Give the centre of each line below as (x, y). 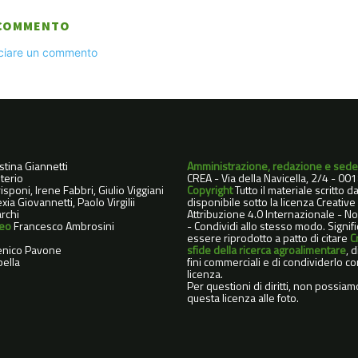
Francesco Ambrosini (64, 226)
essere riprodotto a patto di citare (268, 238)
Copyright (211, 190)
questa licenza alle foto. (243, 298)
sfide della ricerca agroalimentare (266, 250)
